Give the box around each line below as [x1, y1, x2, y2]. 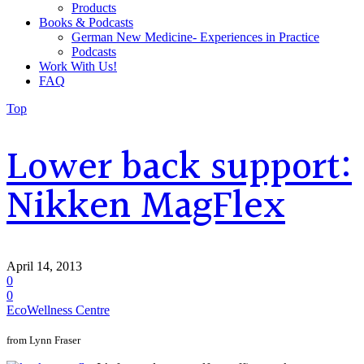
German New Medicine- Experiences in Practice [71, 30, 319, 44]
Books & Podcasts [39, 15, 133, 29]
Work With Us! [39, 59, 117, 73]
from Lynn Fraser [6, 333, 83, 346]
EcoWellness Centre [6, 302, 110, 317]
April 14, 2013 [6, 258, 82, 273]
